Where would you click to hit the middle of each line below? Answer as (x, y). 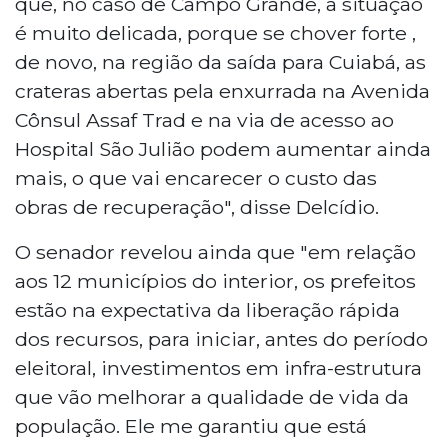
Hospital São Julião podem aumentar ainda (223, 148)
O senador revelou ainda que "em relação (215, 251)
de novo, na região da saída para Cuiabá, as (220, 61)
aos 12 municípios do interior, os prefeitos (215, 280)
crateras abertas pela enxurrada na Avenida (222, 90)
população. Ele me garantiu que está (191, 425)
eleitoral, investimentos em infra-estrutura (218, 367)
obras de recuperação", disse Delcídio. (197, 206)
